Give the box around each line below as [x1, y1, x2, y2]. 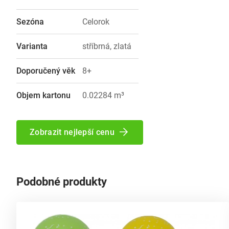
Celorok [82, 16, 109, 27]
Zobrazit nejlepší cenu [30, 127, 115, 137]
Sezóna [16, 16, 44, 27]
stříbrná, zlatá [82, 41, 131, 51]
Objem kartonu [16, 90, 71, 100]
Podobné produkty [16, 175, 107, 188]
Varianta [16, 41, 48, 51]
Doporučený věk [16, 65, 75, 76]
